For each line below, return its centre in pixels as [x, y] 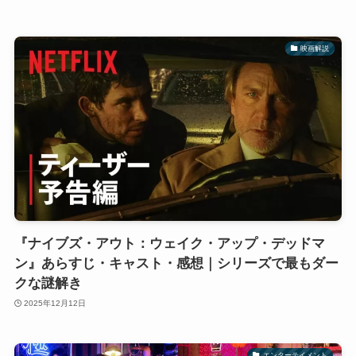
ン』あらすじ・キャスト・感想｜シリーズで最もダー [176, 264]
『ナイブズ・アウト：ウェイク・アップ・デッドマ [169, 244]
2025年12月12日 [55, 303]
